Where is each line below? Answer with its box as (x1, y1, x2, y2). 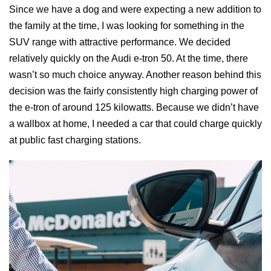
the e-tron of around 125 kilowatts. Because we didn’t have (9, 102, 259, 113)
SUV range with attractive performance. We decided (9, 37, 230, 48)
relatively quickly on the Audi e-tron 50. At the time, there (9, 53, 248, 64)
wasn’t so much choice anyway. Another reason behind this (9, 70, 261, 80)
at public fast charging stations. (9, 135, 141, 146)
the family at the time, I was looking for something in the (9, 21, 244, 31)
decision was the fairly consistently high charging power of (9, 86, 258, 97)
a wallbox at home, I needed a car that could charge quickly (9, 119, 262, 129)
